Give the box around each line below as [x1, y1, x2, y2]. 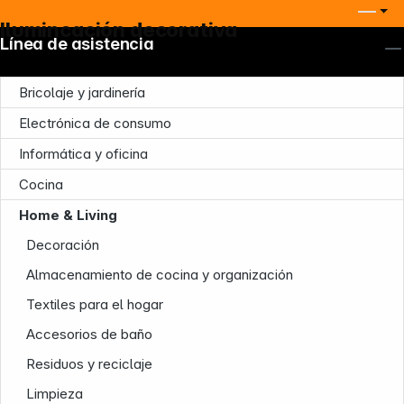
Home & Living [19, 207, 117, 225]
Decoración [26, 236, 100, 254]
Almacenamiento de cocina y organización [26, 266, 294, 284]
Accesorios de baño [26, 326, 153, 344]
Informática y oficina [19, 145, 148, 163]
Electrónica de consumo [19, 115, 171, 133]
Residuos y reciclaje [26, 355, 153, 373]
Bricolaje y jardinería [19, 84, 145, 102]
